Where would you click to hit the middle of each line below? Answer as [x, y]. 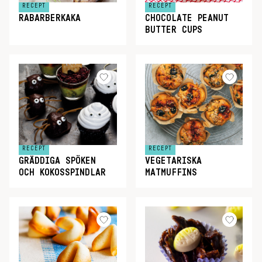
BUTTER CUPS [173, 30]
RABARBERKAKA [50, 18]
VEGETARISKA [173, 161]
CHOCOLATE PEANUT [187, 18]
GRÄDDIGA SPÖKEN [57, 161]
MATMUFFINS [174, 173]
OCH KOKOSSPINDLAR [62, 173]
